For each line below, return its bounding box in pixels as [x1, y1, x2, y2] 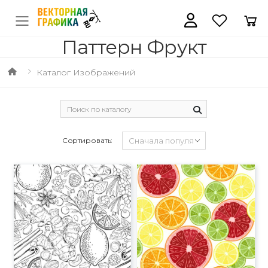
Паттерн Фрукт [61, 35, 207, 59]
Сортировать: [62, 136, 113, 145]
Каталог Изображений [36, 67, 135, 78]
